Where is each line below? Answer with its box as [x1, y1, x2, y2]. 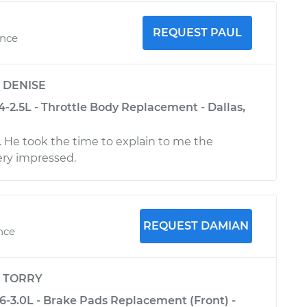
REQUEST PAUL [152, 26, 242, 39]
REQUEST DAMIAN [143, 219, 249, 232]
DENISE [3, 79, 46, 92]
